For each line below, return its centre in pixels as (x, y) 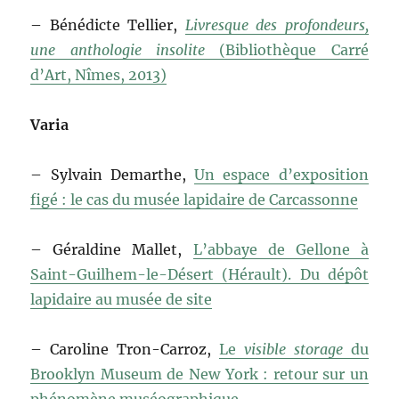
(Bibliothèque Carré (294, 50)
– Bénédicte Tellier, (108, 25)
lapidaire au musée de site (122, 300)
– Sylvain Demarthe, (113, 175)
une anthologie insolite (125, 50)
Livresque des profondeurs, (277, 25)
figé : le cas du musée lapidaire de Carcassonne (195, 200)
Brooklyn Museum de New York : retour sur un (199, 375)
